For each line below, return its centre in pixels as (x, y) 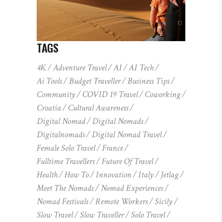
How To (77, 174)
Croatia (49, 108)
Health (47, 174)
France (112, 148)
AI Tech (141, 67)
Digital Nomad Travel (127, 134)
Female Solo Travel (66, 148)
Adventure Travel (80, 67)
